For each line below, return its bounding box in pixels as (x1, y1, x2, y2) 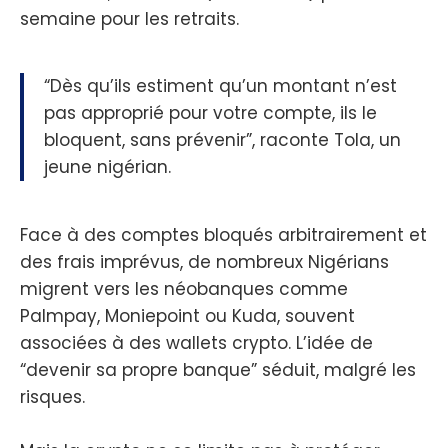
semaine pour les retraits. (20, 6, 239, 31)
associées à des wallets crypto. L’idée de (20, 331, 373, 356)
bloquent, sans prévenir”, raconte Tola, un (44, 128, 401, 153)
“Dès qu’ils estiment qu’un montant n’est (44, 74, 397, 99)
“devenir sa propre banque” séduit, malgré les (20, 358, 416, 383)
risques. (20, 385, 85, 410)
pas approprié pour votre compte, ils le (44, 101, 377, 126)
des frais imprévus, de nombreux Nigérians (20, 250, 389, 275)
